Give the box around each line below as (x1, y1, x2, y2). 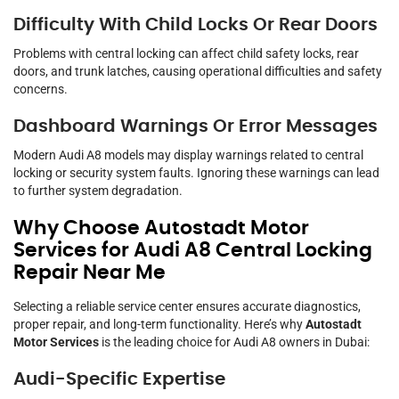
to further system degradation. (13, 183, 183, 199)
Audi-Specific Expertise (13, 370, 225, 389)
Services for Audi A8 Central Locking (13, 240, 372, 261)
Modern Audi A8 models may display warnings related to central (13, 148, 363, 163)
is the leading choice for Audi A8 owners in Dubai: (99, 335, 370, 350)
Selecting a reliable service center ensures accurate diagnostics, (13, 299, 361, 314)
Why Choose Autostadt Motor (13, 218, 309, 239)
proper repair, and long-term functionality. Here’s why (13, 317, 305, 332)
